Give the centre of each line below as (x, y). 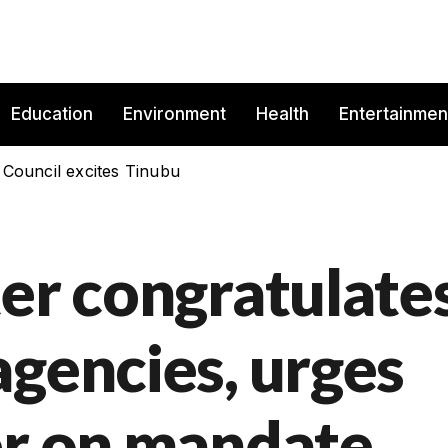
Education (52, 114)
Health (282, 114)
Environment (174, 114)
